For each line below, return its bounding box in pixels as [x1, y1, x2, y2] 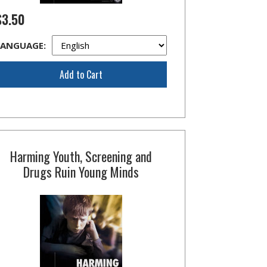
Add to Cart [59, 67, 103, 82]
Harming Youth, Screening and [10, 147, 152, 166]
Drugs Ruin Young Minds [23, 162, 139, 181]
